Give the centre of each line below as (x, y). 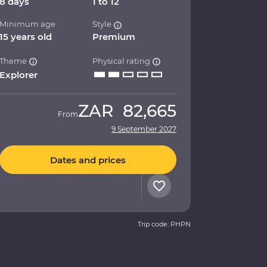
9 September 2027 (144, 129)
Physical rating (122, 61)
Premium (114, 37)
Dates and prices (88, 160)
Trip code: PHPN (164, 224)
